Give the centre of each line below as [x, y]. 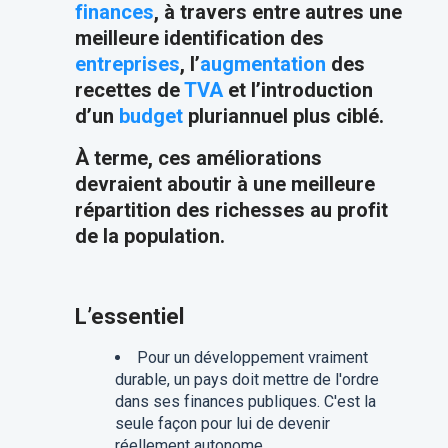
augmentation [262, 64]
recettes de [129, 90]
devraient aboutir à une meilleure [224, 184]
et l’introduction [297, 90]
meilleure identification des [199, 38]
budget [150, 116]
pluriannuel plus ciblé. [283, 116]
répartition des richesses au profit [231, 210]
